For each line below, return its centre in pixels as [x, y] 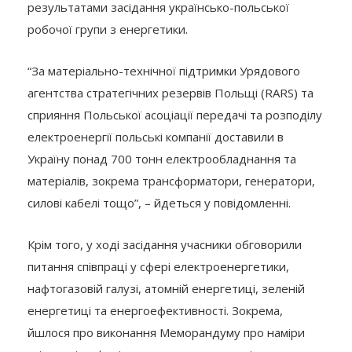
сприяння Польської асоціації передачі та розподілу [175, 114]
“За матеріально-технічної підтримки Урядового [164, 70]
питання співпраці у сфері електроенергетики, [158, 266]
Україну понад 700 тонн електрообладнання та [162, 158]
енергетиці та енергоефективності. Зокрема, [155, 310]
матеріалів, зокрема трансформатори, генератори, [171, 180]
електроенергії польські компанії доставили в [156, 136]
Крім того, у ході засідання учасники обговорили [165, 244]
